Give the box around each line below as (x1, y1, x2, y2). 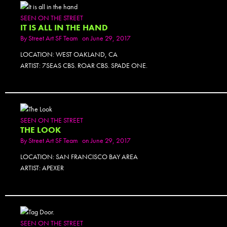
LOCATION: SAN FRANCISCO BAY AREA (20, 152, 138, 162)
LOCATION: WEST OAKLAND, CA (20, 49, 118, 59)
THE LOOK (20, 125, 61, 136)
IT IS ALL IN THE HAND (20, 22, 108, 33)
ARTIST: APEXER (20, 163, 64, 173)
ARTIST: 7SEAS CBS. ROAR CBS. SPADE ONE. (20, 60, 147, 70)
